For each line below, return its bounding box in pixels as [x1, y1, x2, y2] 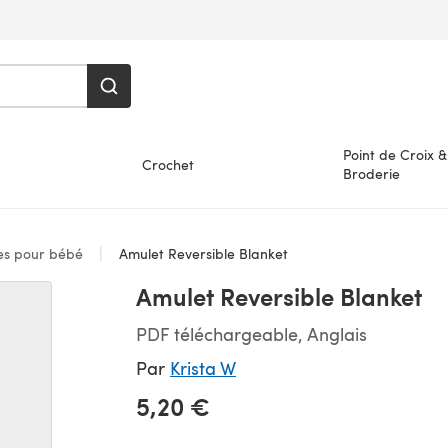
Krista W [170, 355, 236, 380]
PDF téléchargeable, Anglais [136, 321, 367, 346]
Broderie [342, 164, 400, 183]
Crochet [142, 154, 195, 174]
